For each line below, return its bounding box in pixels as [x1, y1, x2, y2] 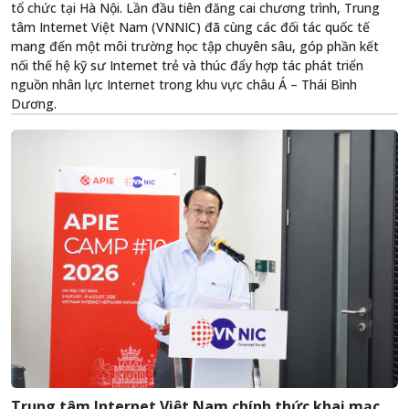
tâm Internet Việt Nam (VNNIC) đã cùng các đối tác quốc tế [11, 18, 370, 37]
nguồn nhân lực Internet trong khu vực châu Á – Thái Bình [11, 76, 357, 94]
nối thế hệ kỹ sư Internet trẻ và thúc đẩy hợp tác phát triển [11, 57, 363, 75]
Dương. [11, 95, 57, 113]
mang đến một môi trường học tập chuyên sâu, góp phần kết [11, 37, 379, 56]
